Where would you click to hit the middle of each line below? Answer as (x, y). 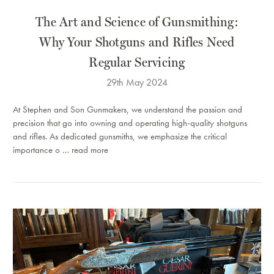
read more (90, 150)
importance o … (42, 150)
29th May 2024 (137, 83)
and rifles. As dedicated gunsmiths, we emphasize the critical (120, 137)
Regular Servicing (137, 62)
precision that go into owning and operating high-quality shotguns (130, 123)
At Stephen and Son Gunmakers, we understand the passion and (128, 110)
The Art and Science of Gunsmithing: (137, 22)
